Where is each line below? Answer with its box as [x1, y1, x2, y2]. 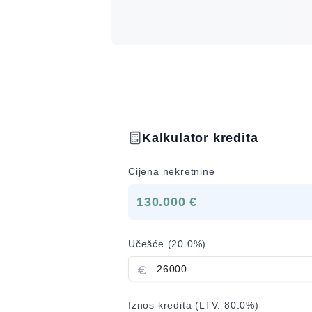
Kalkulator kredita [142, 131, 258, 145]
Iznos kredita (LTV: [128, 299, 225, 311]
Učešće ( [128, 238, 172, 249]
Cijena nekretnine [128, 166, 215, 177]
